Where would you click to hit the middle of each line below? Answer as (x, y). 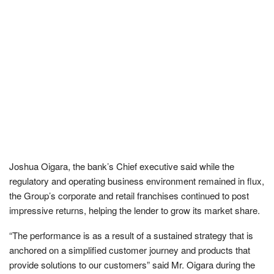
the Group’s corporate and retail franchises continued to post (129, 195)
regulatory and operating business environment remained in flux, (137, 180)
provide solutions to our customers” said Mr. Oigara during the (132, 264)
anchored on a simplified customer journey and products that (130, 250)
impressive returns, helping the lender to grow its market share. (135, 210)
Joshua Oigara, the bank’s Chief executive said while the (122, 166)
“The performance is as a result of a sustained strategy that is (131, 235)
